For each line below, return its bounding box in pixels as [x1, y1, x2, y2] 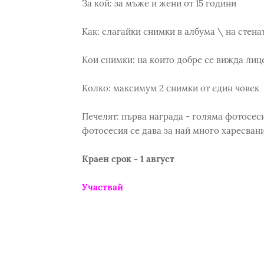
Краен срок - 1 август [81, 153, 174, 164]
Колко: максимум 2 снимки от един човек [81, 82, 259, 94]
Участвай [81, 181, 123, 193]
